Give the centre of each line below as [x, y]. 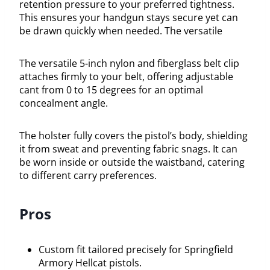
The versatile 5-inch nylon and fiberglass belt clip [129, 63]
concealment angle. [64, 103]
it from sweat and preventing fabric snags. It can [128, 149]
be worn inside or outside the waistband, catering [132, 162]
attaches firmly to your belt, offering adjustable [126, 76]
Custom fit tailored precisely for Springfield [136, 249]
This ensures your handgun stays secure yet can [129, 17]
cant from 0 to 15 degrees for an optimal [111, 89]
